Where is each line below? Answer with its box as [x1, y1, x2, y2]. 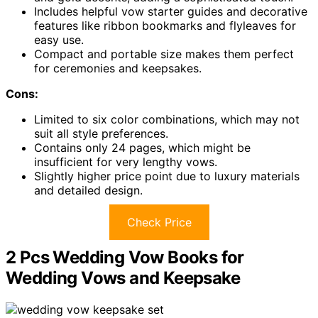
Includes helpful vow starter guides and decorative [34, 4, 307, 19]
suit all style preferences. [34, 126, 168, 141]
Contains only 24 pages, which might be [34, 141, 251, 155]
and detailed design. [34, 183, 143, 198]
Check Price [126, 215, 192, 230]
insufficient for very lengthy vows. [34, 155, 217, 170]
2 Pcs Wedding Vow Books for [6, 247, 244, 268]
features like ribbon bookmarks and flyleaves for [34, 18, 296, 33]
